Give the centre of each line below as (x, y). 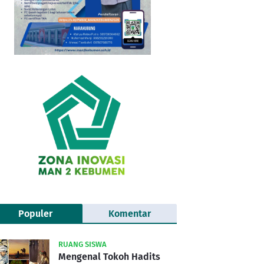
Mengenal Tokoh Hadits (109, 256)
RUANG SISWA (82, 244)
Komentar (130, 213)
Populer (35, 213)
